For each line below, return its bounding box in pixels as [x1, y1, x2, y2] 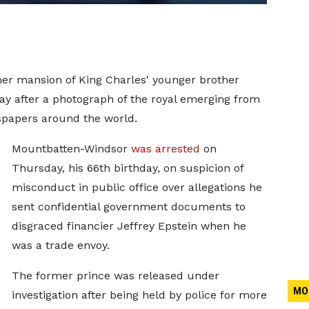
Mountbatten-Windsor [11, 142, 131, 155]
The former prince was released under [11, 269, 219, 282]
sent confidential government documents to [11, 200, 246, 213]
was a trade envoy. [11, 239, 110, 252]
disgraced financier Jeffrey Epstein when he [11, 219, 246, 232]
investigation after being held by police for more [11, 288, 267, 301]
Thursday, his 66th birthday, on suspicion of [11, 161, 243, 175]
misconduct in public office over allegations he [11, 181, 262, 194]
